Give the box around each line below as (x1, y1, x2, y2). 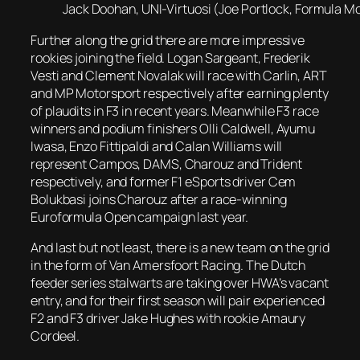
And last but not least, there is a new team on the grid (31, 238, 329, 256)
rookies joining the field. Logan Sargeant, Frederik (31, 48, 310, 67)
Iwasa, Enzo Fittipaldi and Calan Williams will (31, 137, 283, 155)
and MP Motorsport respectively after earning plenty (31, 84, 329, 102)
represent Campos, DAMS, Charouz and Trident (31, 154, 302, 173)
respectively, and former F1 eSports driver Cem (31, 172, 297, 190)
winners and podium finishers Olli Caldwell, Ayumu (31, 119, 316, 137)
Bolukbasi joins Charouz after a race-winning (31, 190, 287, 208)
